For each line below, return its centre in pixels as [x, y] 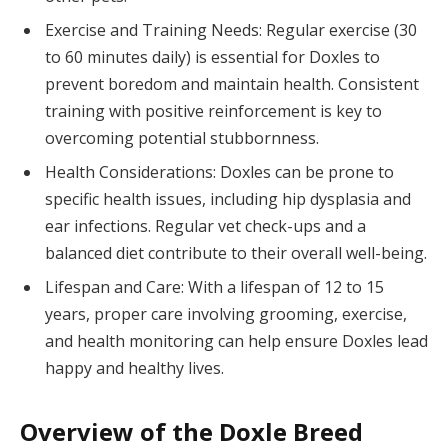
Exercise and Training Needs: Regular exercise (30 [231, 29]
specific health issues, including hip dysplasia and [228, 198]
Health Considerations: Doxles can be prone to [219, 171]
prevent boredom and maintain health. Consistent [232, 83]
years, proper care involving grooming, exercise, [226, 313]
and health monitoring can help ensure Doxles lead [236, 340]
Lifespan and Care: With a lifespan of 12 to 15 [214, 286]
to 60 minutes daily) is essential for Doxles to [212, 56]
